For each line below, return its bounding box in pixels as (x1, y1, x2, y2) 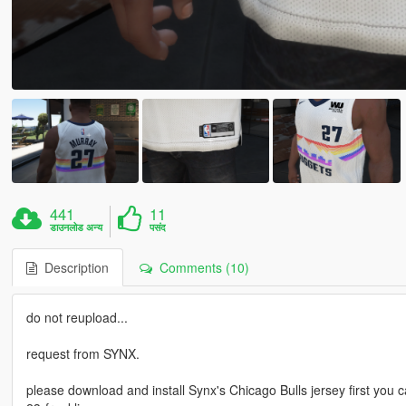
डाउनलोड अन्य (50, 220, 103, 235)
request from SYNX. (25, 344, 140, 363)
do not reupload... (25, 308, 128, 327)
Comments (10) (151, 258, 249, 277)
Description (36, 258, 109, 277)
